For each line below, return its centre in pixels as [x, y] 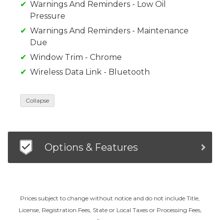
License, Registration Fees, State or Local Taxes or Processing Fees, [110, 210]
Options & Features [91, 148]
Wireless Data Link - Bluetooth [90, 72]
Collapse [37, 101]
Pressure [48, 16]
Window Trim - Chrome [76, 57]
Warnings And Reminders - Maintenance [109, 31]
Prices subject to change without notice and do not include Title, [110, 198]
